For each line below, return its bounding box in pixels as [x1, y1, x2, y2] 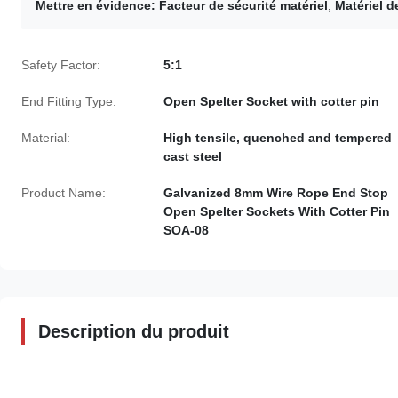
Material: [21, 130, 70, 145]
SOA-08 [163, 222, 209, 237]
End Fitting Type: [21, 93, 116, 108]
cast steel [163, 148, 222, 163]
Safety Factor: [21, 57, 100, 72]
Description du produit [38, 321, 229, 341]
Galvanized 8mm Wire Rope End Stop [163, 185, 388, 200]
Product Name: [21, 185, 106, 200]
